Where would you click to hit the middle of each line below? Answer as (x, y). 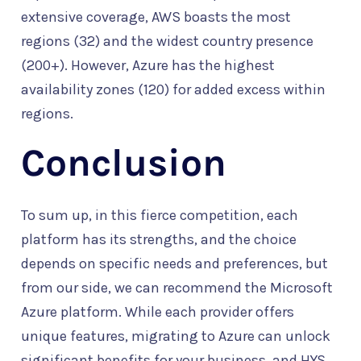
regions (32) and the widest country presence (167, 41)
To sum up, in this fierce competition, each (160, 216)
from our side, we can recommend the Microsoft (177, 288)
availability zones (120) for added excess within (173, 90)
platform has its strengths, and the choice (159, 240)
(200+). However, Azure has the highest (148, 66)
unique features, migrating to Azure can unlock (176, 336)
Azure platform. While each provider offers (158, 312)
